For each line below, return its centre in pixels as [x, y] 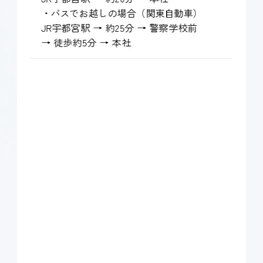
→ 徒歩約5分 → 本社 [86, 42]
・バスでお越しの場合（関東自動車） [122, 13]
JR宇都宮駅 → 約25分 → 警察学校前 [119, 27]
